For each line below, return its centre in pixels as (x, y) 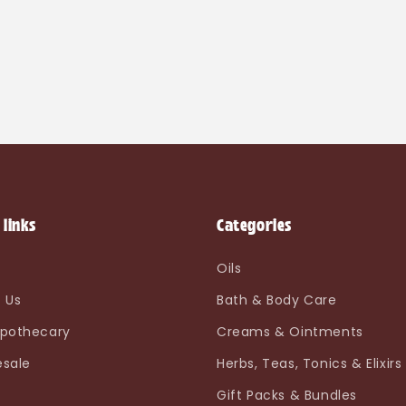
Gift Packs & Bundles (287, 395)
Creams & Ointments (290, 332)
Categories (254, 227)
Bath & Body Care (277, 300)
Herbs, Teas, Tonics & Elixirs (309, 363)
